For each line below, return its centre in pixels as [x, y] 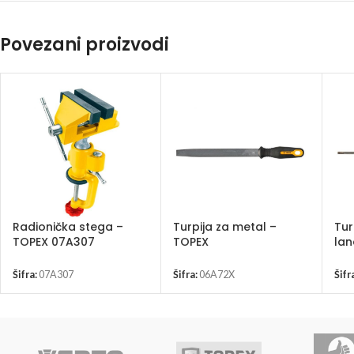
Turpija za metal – [225, 227]
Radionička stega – [68, 227]
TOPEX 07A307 [54, 242]
